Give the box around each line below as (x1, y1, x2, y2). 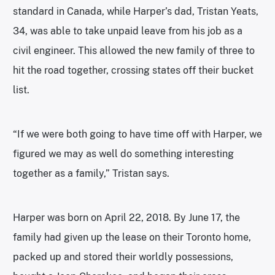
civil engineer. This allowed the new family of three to (13, 44, 255, 56)
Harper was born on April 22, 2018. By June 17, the (13, 211, 240, 223)
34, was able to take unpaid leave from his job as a (13, 25, 242, 37)
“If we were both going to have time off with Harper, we (13, 128, 262, 140)
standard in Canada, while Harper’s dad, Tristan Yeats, (13, 5, 258, 17)
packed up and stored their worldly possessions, (13, 250, 233, 263)
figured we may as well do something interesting (13, 147, 234, 160)
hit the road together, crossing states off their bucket (13, 64, 254, 76)
